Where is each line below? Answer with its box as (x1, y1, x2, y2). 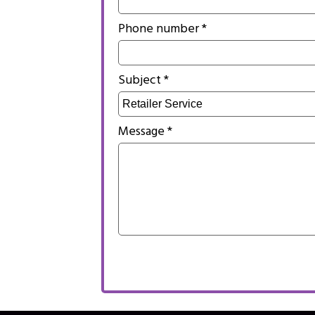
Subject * (118, 70, 169, 94)
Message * (118, 121, 172, 145)
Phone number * (118, 18, 207, 42)
